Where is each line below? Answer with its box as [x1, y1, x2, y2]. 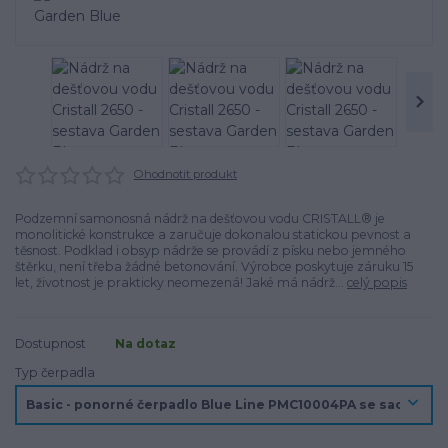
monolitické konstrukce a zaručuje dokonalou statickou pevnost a [15, 226, 411, 242]
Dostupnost [15, 335, 86, 351]
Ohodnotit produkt [133, 167, 237, 182]
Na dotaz [115, 335, 176, 351]
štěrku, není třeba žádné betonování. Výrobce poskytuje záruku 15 [15, 258, 413, 274]
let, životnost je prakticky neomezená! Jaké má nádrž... [15, 274, 347, 290]
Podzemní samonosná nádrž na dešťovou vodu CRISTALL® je [15, 210, 385, 226]
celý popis [347, 274, 407, 290]
